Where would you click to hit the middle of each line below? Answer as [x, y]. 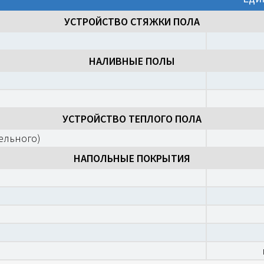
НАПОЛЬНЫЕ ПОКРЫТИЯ [132, 158]
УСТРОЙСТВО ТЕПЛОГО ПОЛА [132, 119]
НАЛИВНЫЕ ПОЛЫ [132, 61]
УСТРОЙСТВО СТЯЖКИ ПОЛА [132, 22]
